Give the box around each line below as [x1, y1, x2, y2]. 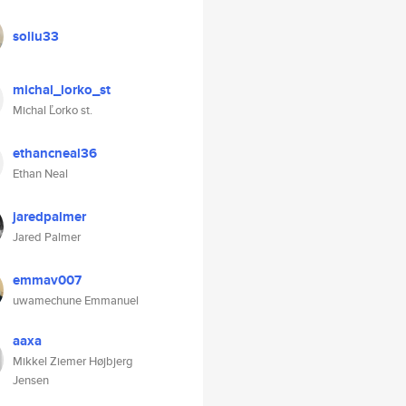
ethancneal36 [13, 143, 97, 163]
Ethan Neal [13, 165, 68, 182]
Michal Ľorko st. [13, 101, 92, 119]
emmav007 [13, 270, 82, 290]
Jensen [13, 372, 49, 389]
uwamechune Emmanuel [13, 292, 139, 309]
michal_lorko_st [13, 80, 111, 100]
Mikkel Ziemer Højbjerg [13, 353, 133, 370]
